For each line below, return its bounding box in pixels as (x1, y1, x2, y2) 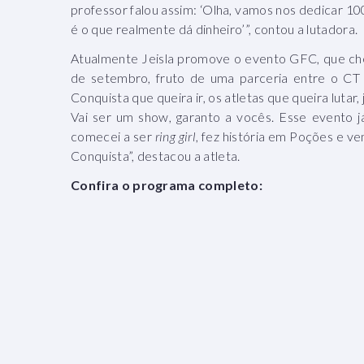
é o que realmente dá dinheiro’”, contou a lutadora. (71, 20, 358, 37)
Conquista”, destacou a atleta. (71, 147, 240, 163)
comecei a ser (71, 128, 155, 144)
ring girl (154, 128, 196, 144)
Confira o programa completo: (71, 176, 262, 193)
